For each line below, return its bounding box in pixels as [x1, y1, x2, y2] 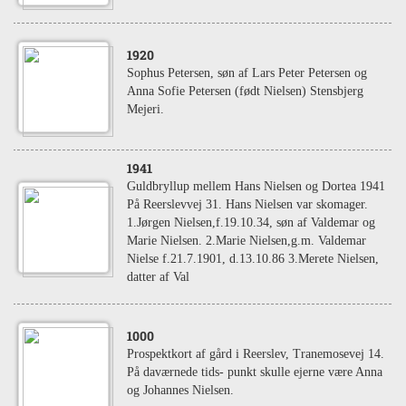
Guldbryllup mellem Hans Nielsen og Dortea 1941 [127, 179, 385, 193]
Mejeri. [127, 102, 164, 116]
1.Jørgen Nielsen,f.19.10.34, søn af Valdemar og [127, 216, 375, 229]
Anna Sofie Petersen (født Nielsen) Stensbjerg [127, 84, 363, 98]
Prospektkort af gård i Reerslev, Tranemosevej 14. [127, 347, 384, 361]
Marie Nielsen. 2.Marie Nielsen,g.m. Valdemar [127, 234, 366, 247]
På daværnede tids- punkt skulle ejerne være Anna [127, 365, 382, 379]
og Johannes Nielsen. [127, 383, 234, 397]
